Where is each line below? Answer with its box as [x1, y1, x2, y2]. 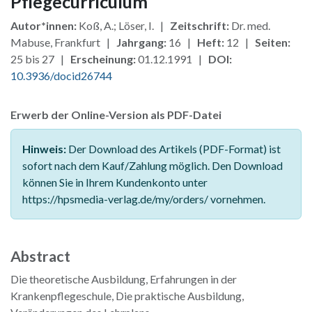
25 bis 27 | [10, 52, 70, 66]
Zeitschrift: [170, 19, 229, 33]
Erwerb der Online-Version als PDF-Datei [10, 108, 221, 122]
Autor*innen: [10, 19, 77, 33]
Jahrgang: [116, 36, 166, 49]
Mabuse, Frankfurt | [10, 36, 116, 49]
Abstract [10, 247, 70, 266]
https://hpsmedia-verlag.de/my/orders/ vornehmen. [22, 192, 265, 206]
